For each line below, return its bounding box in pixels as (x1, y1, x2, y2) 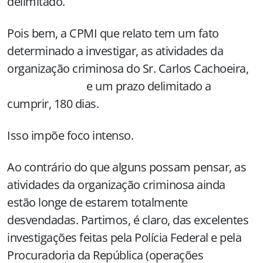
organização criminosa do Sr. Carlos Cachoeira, (7, 60, 254, 76)
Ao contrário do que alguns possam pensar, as (7, 159, 246, 175)
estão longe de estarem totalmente (7, 194, 188, 210)
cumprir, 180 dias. (7, 96, 99, 112)
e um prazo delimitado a (7, 78, 211, 94)
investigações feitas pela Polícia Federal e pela (7, 230, 241, 245)
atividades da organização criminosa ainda (7, 177, 225, 193)
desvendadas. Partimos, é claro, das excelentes (7, 212, 248, 228)
